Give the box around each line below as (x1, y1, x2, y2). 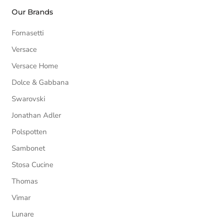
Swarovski (12, 93, 45, 104)
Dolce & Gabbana (12, 77, 69, 87)
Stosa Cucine (12, 159, 53, 170)
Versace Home (12, 61, 58, 71)
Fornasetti (12, 28, 44, 38)
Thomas (12, 176, 38, 186)
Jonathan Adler (12, 110, 61, 120)
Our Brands (12, 7, 53, 16)
